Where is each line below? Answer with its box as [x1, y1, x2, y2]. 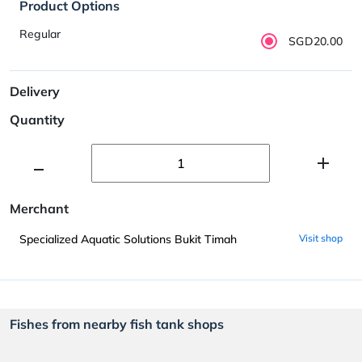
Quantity [10, 111, 65, 128]
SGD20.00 [288, 33, 343, 48]
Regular [19, 27, 61, 42]
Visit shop [299, 231, 343, 244]
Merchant [10, 200, 69, 217]
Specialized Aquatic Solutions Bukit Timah [19, 231, 237, 246]
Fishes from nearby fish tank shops [10, 315, 224, 332]
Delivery [10, 82, 60, 99]
